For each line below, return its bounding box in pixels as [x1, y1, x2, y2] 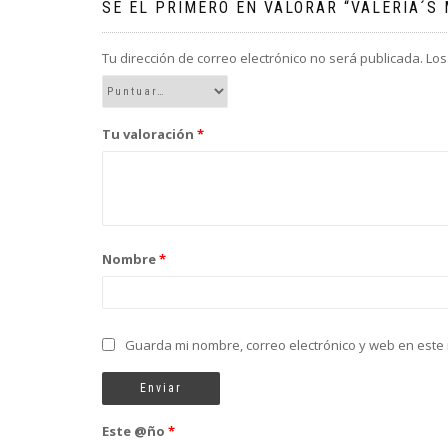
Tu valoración [102, 124, 197, 143]
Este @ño [102, 421, 168, 440]
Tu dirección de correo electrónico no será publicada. [102, 48, 423, 67]
